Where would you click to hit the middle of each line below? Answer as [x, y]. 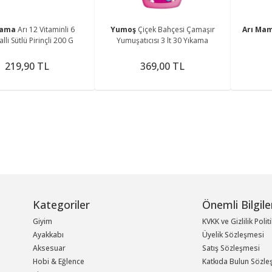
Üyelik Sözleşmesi [233, 235]
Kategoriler [61, 205]
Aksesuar [49, 248]
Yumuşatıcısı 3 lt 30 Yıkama [163, 41]
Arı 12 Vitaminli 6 [46, 30]
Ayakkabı [48, 235]
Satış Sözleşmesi [231, 248]
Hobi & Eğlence [58, 262]
